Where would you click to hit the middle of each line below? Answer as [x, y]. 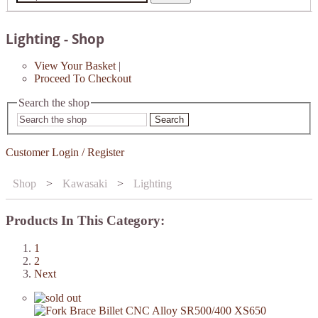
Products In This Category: [85, 220]
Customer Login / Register [65, 153]
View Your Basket [75, 65]
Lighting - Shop [55, 39]
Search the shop [54, 102]
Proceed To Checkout [83, 78]
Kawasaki [85, 184]
